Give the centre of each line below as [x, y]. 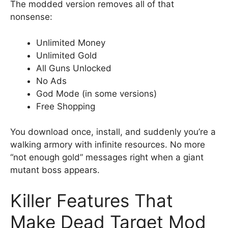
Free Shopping [66, 106]
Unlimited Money [71, 42]
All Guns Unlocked [74, 68]
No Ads [51, 81]
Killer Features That [92, 200]
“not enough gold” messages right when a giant [107, 157]
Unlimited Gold [67, 55]
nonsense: [31, 17]
